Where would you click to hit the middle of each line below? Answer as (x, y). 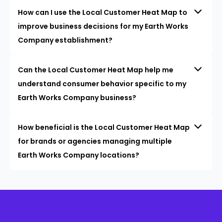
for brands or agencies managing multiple (95, 141)
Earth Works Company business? (77, 97)
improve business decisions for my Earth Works (103, 26)
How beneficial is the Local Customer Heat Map (104, 127)
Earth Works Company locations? (79, 155)
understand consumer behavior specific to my (102, 83)
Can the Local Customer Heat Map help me (96, 70)
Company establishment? (65, 40)
